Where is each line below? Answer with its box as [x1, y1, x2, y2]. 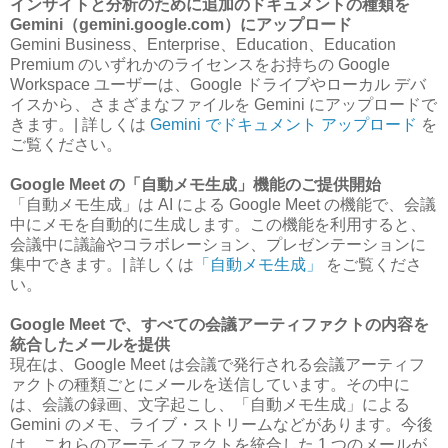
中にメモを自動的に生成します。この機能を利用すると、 [10, 215, 426, 233]
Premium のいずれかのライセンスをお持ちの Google [10, 55, 390, 73]
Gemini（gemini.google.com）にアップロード [10, 15, 352, 33]
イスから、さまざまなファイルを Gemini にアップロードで [10, 95, 437, 113]
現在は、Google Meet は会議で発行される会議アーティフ [10, 355, 425, 373]
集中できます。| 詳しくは [10, 255, 194, 273]
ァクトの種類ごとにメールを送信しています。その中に [10, 375, 410, 393]
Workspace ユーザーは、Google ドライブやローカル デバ [10, 75, 426, 93]
